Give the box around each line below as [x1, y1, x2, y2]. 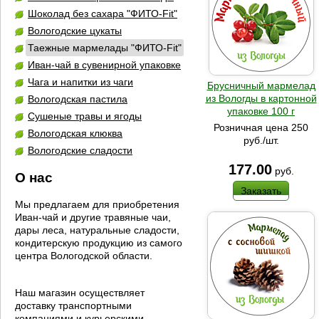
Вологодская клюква [28, 127, 122, 139]
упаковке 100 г [227, 105, 295, 117]
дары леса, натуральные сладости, [15, 224, 179, 236]
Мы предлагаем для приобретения [15, 199, 179, 210]
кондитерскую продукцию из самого [15, 237, 182, 249]
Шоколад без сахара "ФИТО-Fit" [28, 8, 177, 19]
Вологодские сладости [28, 145, 132, 156]
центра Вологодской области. [15, 250, 155, 261]
